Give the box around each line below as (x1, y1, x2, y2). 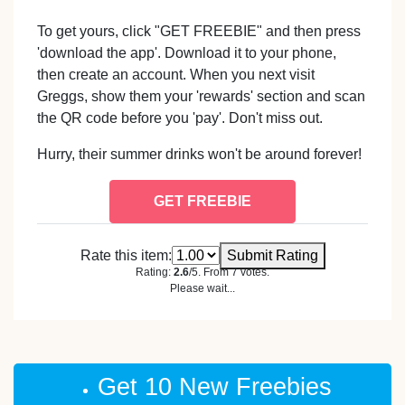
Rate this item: (80, 248, 172, 264)
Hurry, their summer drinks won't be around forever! (37, 146, 363, 162)
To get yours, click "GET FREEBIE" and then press (37, 23, 362, 39)
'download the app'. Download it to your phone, (37, 44, 337, 61)
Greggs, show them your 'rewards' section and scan (37, 88, 366, 104)
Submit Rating (226, 248, 318, 264)
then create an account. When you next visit (37, 66, 316, 82)
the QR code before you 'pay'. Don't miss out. (37, 109, 324, 126)
